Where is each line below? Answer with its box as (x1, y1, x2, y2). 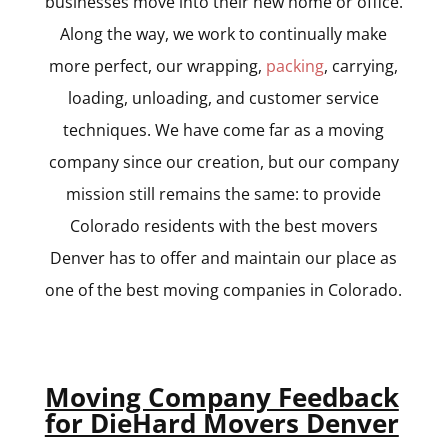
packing (266, 54, 325, 77)
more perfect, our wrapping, (49, 54, 267, 77)
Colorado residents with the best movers (69, 214, 378, 237)
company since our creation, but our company (48, 150, 399, 173)
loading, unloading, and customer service (68, 86, 380, 109)
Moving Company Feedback (44, 378, 399, 415)
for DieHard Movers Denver (44, 404, 399, 441)
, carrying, (324, 54, 399, 77)
